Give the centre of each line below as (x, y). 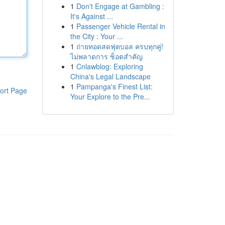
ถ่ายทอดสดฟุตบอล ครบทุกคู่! (120, 46)
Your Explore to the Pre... (110, 96)
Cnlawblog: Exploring (109, 66)
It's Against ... (91, 16)
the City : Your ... (96, 36)
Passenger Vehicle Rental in (121, 26)
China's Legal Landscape (110, 76)
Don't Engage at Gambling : (120, 6)
